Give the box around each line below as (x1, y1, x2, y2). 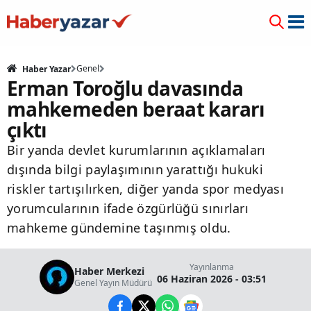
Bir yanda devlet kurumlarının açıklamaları (7, 142, 266, 158)
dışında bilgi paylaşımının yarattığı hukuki (7, 161, 263, 178)
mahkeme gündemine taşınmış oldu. (7, 219, 231, 236)
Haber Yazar (20, 63, 71, 75)
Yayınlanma (190, 261, 234, 273)
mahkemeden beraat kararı (7, 96, 265, 122)
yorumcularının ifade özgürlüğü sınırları (7, 200, 249, 217)
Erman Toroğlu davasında (7, 75, 244, 101)
